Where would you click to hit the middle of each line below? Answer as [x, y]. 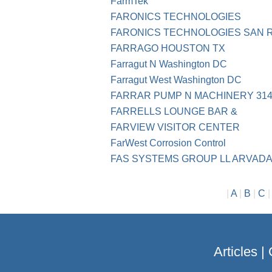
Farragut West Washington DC [176, 80]
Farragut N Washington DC [169, 64]
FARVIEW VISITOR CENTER [175, 127]
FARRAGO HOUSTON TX [168, 49]
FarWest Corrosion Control [168, 143]
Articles [235, 252]
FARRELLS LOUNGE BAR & [174, 112]
